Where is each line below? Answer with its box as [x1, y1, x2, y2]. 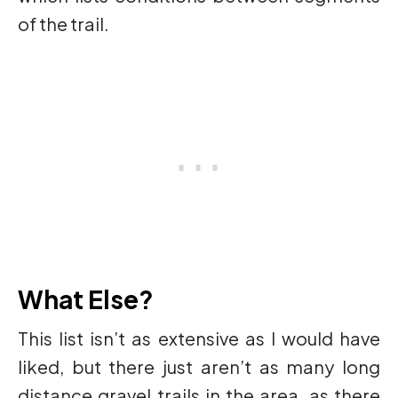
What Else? [18, 283, 154, 315]
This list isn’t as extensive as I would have [18, 327, 380, 350]
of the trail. [18, 12, 109, 36]
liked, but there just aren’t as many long [18, 355, 380, 378]
